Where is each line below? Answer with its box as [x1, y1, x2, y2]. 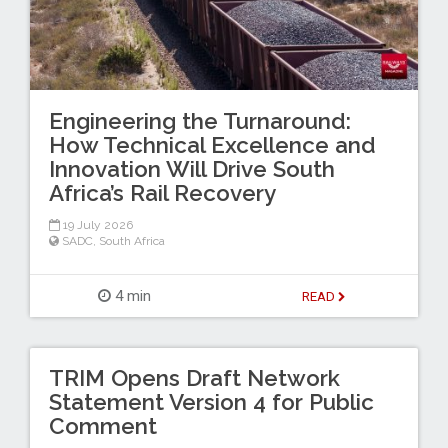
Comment [48, 413, 157, 440]
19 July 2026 [59, 218, 133, 233]
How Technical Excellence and [48, 131, 376, 158]
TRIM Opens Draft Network [48, 365, 340, 392]
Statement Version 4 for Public [48, 389, 374, 416]
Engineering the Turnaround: [48, 107, 351, 134]
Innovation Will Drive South [48, 155, 335, 182]
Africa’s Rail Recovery [48, 179, 276, 206]
